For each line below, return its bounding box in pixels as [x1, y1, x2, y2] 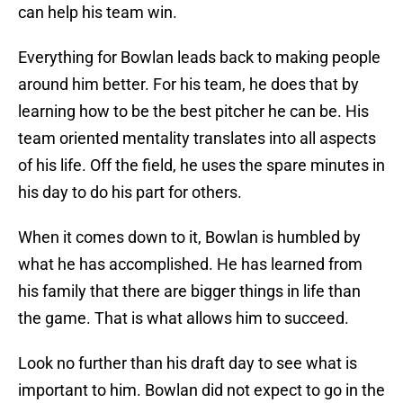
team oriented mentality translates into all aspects [18, 129, 376, 148]
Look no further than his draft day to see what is [18, 354, 357, 373]
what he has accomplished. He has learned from [18, 255, 363, 274]
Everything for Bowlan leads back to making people [18, 48, 381, 67]
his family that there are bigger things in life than [18, 282, 361, 301]
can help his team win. [18, 3, 177, 22]
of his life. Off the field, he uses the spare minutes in [18, 156, 385, 175]
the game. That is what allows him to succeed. [18, 309, 349, 328]
